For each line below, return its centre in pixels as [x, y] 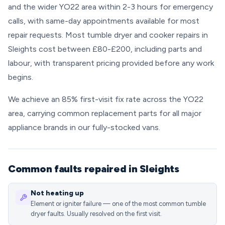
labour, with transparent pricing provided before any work [111, 63]
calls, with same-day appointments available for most [104, 21]
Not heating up [57, 193]
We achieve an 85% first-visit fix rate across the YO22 [106, 99]
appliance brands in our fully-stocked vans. [84, 127]
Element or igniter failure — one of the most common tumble [118, 204]
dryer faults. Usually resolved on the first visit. [96, 214]
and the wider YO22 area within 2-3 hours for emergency [110, 7]
